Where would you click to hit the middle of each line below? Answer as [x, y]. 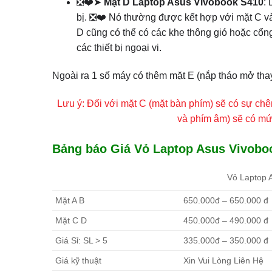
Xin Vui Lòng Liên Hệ [223, 260]
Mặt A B [70, 200]
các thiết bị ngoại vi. [119, 48]
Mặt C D [71, 220]
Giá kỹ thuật [78, 260]
